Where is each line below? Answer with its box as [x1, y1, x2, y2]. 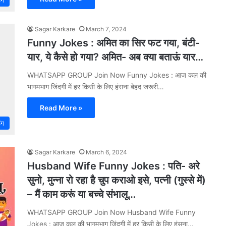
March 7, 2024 [86, 25, 127, 33]
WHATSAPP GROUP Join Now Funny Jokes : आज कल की [27, 71, 206, 79]
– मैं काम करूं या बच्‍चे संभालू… [27, 188, 136, 200]
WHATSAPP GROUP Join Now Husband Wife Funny [27, 208, 196, 216]
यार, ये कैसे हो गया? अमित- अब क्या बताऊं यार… [27, 51, 203, 63]
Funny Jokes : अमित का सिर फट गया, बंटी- [27, 37, 200, 49]
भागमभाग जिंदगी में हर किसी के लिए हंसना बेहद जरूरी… [27, 82, 164, 91]
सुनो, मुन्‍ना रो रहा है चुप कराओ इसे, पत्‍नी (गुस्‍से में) [27, 174, 206, 186]
